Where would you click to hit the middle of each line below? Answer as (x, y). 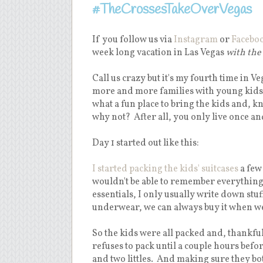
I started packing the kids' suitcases (165, 169)
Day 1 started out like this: (146, 143)
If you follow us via (133, 40)
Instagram (196, 40)
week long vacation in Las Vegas (159, 53)
